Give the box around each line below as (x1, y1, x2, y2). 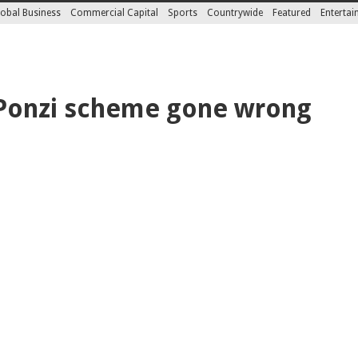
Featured (272, 7, 312, 18)
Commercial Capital (70, 7, 159, 18)
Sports (168, 7, 198, 18)
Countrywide (207, 7, 264, 18)
